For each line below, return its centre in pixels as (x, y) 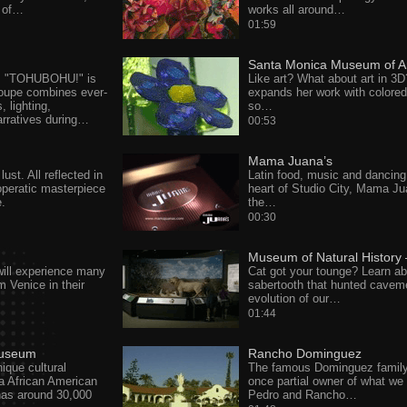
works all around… (296, 10)
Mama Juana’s (290, 161)
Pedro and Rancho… (302, 395)
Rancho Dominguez (304, 353)
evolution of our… (294, 298)
